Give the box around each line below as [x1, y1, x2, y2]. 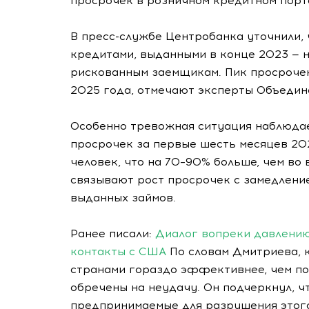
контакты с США [70, 245, 166, 258]
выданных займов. [70, 191, 176, 204]
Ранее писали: [70, 227, 155, 240]
